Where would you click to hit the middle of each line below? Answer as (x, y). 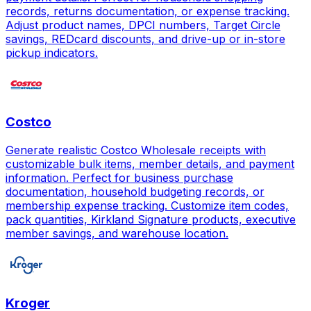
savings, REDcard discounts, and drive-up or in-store (145, 39)
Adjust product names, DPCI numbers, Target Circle (143, 25)
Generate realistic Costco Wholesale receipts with (136, 150)
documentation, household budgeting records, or (135, 192)
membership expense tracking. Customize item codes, (147, 206)
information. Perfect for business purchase (119, 178)
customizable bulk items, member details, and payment (150, 164)
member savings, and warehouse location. (117, 234)
